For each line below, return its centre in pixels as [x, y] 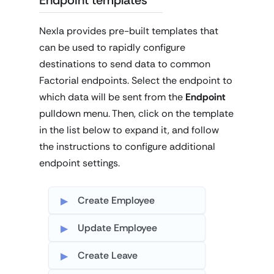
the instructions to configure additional [127, 146]
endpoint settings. [80, 163]
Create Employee [117, 200]
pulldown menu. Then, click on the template [136, 113]
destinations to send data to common [125, 64]
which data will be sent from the [112, 97]
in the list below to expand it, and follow [129, 130]
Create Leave [108, 256]
